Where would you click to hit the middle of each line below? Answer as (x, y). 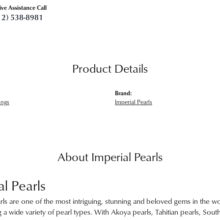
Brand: (123, 93)
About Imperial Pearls (110, 157)
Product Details (110, 68)
